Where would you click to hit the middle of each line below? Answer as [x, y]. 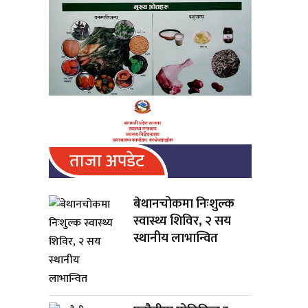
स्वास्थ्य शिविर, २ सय [183, 221]
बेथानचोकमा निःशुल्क [184, 203]
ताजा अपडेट [107, 161]
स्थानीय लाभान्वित [176, 238]
